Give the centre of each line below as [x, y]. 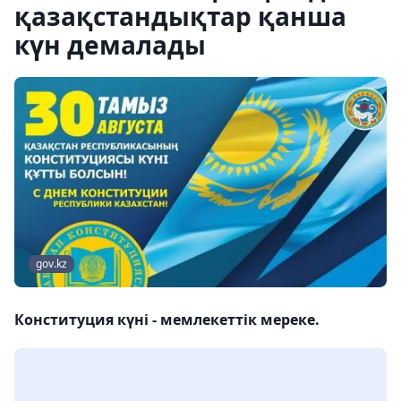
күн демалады [110, 45]
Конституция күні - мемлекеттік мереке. [167, 320]
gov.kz [51, 264]
